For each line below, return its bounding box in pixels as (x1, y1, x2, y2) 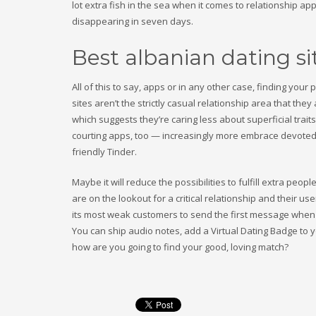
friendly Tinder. (72, 145, 137, 158)
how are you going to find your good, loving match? (72, 241, 288, 253)
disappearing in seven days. (72, 15, 193, 28)
